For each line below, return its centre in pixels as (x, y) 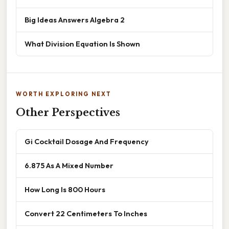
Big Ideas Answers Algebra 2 (75, 19)
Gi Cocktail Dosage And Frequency (87, 141)
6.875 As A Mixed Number (69, 165)
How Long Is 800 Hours (65, 189)
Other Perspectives (68, 112)
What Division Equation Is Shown (82, 43)
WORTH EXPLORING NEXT (64, 94)
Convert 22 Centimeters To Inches (86, 213)
